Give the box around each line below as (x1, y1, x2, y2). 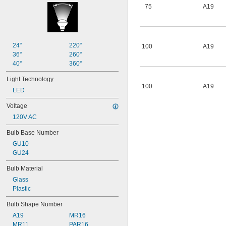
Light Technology (7, 76, 53, 83)
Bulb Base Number (7, 129, 59, 136)
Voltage (7, 102, 27, 109)
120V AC (13, 114, 37, 121)
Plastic (13, 185, 31, 192)
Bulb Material (7, 165, 43, 172)
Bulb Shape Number (7, 201, 63, 208)
